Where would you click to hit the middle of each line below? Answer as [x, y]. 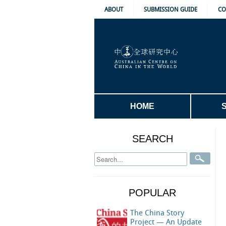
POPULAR [152, 193]
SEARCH [152, 139]
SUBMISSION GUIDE [171, 10]
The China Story [157, 213]
